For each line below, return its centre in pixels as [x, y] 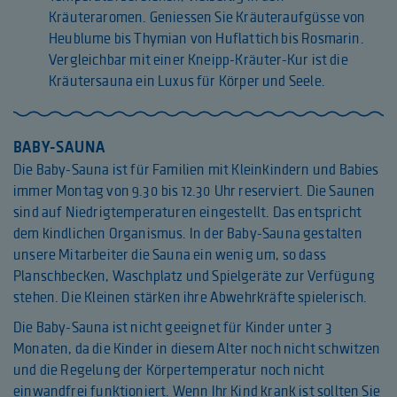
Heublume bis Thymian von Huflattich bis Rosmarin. [206, 39]
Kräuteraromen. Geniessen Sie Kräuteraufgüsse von [207, 17]
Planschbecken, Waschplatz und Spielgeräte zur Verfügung [194, 276]
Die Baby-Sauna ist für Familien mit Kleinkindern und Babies [196, 170]
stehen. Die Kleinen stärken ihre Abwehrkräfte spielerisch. [191, 297]
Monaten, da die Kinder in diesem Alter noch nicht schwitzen [197, 349]
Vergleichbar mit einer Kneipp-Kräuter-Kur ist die [198, 60]
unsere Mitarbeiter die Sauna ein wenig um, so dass [170, 255]
